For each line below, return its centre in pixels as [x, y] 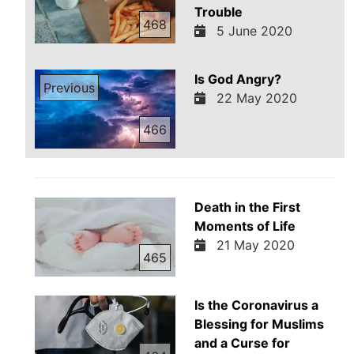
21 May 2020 [251, 245]
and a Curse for [242, 343]
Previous [70, 87]
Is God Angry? [237, 79]
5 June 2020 [250, 30]
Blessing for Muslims [259, 324]
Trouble [218, 11]
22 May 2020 [252, 98]
